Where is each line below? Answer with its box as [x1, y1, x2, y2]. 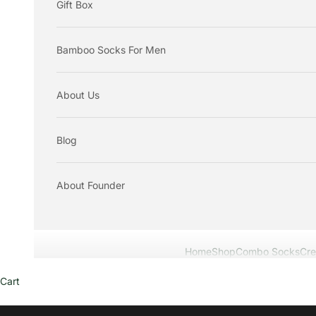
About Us [56, 89, 99, 102]
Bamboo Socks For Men [56, 44, 166, 56]
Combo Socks [236, 245, 300, 258]
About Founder [56, 179, 125, 192]
